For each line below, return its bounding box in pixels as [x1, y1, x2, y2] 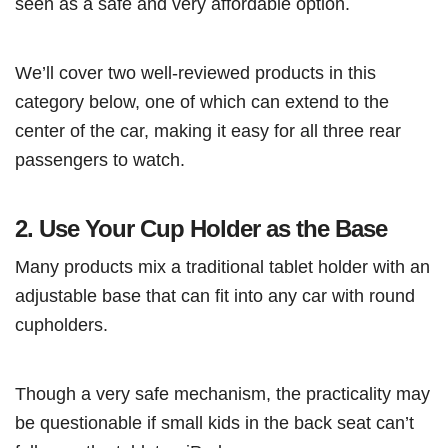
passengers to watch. [15, 148, 185, 170]
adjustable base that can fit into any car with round [15, 284, 415, 306]
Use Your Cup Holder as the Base [39, 214, 387, 242]
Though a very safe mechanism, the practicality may [15, 382, 430, 404]
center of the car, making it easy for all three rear [15, 119, 401, 141]
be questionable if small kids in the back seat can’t [15, 411, 414, 433]
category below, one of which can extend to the [15, 90, 389, 112]
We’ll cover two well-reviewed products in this [15, 61, 376, 83]
